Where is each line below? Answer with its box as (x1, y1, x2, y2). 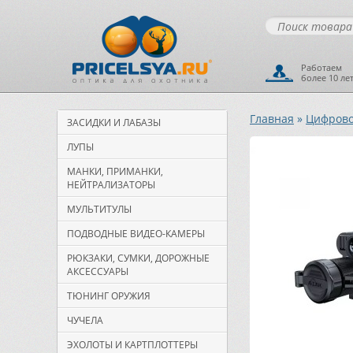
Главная (250, 111, 294, 126)
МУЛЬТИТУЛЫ (67, 203, 132, 216)
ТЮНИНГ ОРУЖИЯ (67, 289, 150, 303)
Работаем (301, 61, 342, 73)
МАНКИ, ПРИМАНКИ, (67, 165, 163, 178)
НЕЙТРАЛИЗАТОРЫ (67, 178, 155, 191)
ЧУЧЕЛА (67, 314, 103, 327)
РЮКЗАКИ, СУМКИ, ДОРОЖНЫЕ (67, 251, 210, 265)
